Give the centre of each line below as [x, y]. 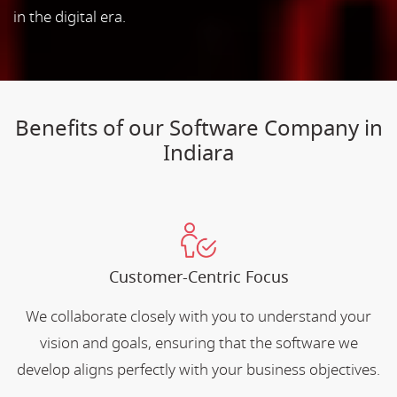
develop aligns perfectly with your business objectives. [198, 370]
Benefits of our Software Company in [198, 128]
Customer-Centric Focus [198, 277]
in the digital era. [70, 17]
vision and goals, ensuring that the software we [198, 343]
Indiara [198, 153]
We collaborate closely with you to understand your [198, 316]
